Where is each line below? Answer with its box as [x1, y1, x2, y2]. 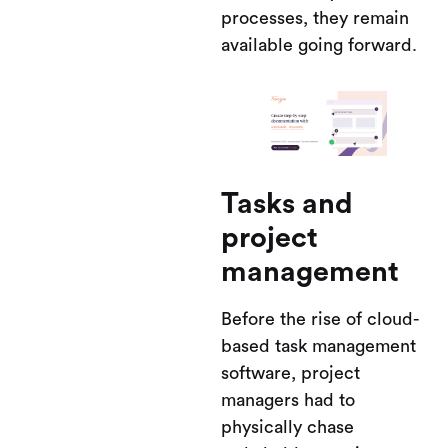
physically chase [221, 418, 354, 436]
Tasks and [221, 190, 353, 219]
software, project [221, 364, 360, 382]
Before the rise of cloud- [221, 310, 420, 328]
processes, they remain [221, 9, 409, 27]
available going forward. [221, 36, 417, 54]
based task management [221, 337, 416, 355]
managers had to [221, 391, 355, 409]
